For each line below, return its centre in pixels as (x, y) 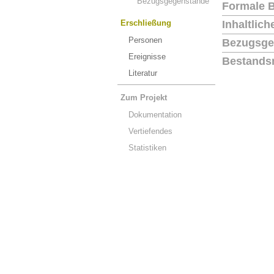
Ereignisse (147, 57)
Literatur (143, 73)
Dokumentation (155, 115)
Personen (145, 40)
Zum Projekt (144, 98)
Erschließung (146, 23)
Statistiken (147, 148)
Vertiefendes (150, 131)
